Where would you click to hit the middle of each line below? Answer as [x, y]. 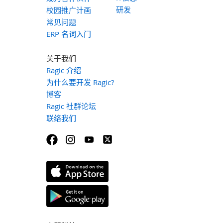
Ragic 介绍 [63, 70]
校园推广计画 [68, 10]
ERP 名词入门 [68, 34]
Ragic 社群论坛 [71, 106]
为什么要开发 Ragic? [80, 82]
